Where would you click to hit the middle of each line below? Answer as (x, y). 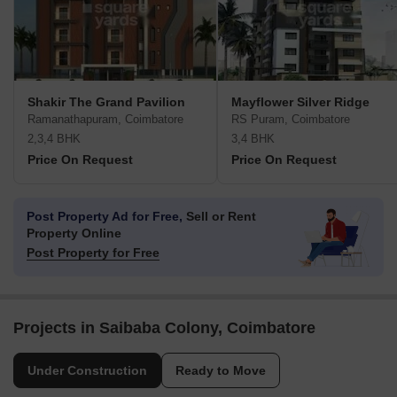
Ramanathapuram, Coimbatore (105, 120)
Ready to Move (221, 371)
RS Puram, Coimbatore (291, 120)
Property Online (74, 234)
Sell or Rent (219, 217)
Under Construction (87, 371)
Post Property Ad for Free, (105, 217)
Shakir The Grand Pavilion (106, 102)
